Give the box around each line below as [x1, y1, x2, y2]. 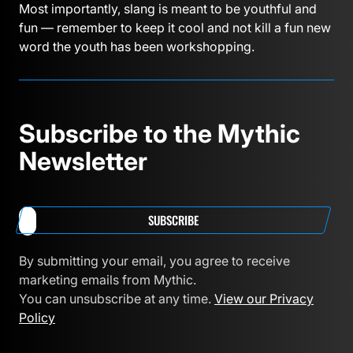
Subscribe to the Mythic [19, 117, 300, 149]
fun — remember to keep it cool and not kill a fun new [19, 19, 331, 35]
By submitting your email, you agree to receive [19, 252, 290, 269]
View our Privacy [214, 290, 314, 307]
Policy [19, 309, 55, 325]
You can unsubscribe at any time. [19, 290, 214, 307]
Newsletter [19, 145, 147, 176]
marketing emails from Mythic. [19, 271, 196, 288]
